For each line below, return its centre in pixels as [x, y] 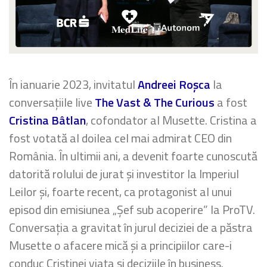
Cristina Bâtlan [47, 120]
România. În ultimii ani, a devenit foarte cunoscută [133, 156]
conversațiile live [52, 103]
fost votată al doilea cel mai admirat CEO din [120, 138]
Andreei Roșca [174, 85]
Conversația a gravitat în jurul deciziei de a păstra [131, 228]
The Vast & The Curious [155, 103]
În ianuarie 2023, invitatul [73, 85]
